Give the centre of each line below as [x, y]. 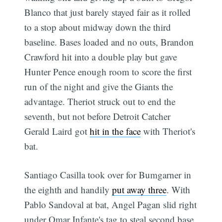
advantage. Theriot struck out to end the [100, 101]
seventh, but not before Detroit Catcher [98, 116]
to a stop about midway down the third [98, 27]
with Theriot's [168, 131]
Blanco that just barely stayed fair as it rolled [108, 12]
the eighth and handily [68, 190]
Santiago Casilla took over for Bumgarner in [108, 175]
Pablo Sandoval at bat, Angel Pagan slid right [111, 205]
